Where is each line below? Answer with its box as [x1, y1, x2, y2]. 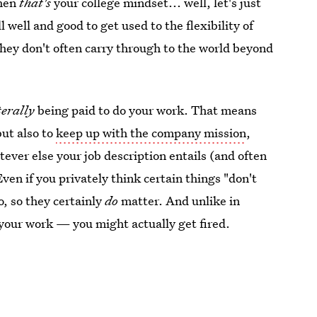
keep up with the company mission [56, 125, 247, 141]
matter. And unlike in [118, 192, 241, 209]
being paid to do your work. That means [35, 102, 258, 118]
